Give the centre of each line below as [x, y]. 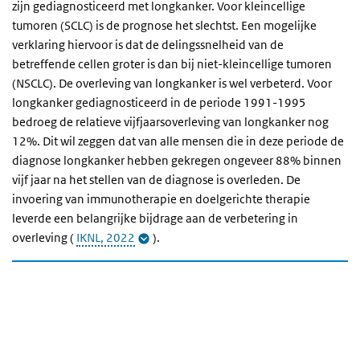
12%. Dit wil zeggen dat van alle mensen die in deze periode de [178, 141]
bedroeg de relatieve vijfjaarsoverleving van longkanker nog [170, 122]
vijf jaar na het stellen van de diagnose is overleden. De [156, 180]
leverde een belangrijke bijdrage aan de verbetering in [155, 218]
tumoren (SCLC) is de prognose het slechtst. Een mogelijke [164, 25]
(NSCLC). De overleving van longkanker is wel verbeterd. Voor [172, 83]
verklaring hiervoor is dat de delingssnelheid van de [148, 45]
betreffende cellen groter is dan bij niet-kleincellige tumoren [172, 64]
